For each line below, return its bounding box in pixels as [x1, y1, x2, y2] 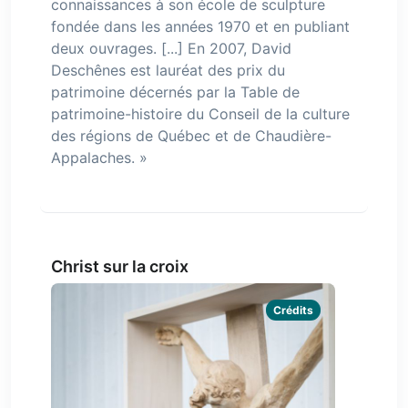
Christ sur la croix [51, 256, 189, 276]
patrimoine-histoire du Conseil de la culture [51, 104, 350, 123]
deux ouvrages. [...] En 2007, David [51, 38, 291, 57]
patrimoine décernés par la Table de [51, 82, 300, 101]
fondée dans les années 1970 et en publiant [51, 16, 350, 36]
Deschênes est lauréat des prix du [51, 60, 285, 79]
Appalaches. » [51, 148, 148, 167]
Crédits [273, 302, 314, 317]
